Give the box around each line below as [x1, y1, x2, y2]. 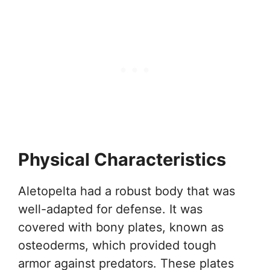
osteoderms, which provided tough [18, 237, 216, 253]
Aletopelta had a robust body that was [18, 183, 235, 198]
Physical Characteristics [18, 148, 226, 170]
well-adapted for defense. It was [18, 201, 202, 216]
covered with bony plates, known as [18, 219, 224, 234]
